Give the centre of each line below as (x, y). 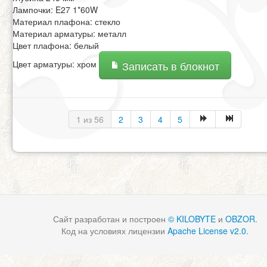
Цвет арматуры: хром (56, 64)
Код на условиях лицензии (114, 231)
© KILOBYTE (192, 219)
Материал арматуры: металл (69, 34)
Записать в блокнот (169, 66)
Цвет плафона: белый (56, 46)
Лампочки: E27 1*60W (55, 10)
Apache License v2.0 (207, 231)
